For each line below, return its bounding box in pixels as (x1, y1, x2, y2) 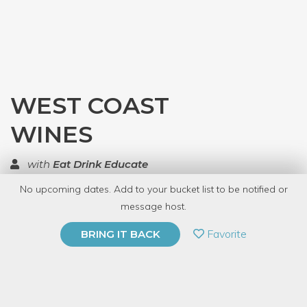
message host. (121, 200, 186, 212)
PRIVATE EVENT (37, 220, 121, 233)
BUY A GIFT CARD (32, 249, 125, 262)
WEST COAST (10, 91, 169, 120)
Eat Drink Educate (53, 158, 148, 171)
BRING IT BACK (80, 228, 160, 241)
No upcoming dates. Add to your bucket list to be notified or (19, 183, 288, 195)
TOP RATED (28, 188, 90, 201)
